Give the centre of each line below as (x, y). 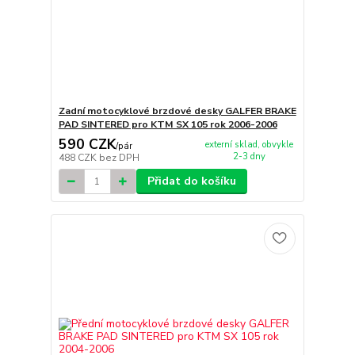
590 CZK (87, 145)
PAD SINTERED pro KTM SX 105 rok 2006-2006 (168, 124)
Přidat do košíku (191, 181)
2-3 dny (249, 156)
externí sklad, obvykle (249, 144)
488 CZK (78, 158)
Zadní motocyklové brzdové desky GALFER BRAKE (177, 111)
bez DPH (119, 158)
